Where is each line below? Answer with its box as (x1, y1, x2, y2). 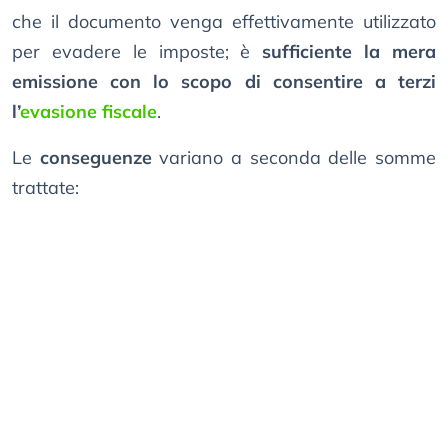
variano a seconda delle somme (151, 146, 437, 170)
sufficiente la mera (262, 40, 437, 64)
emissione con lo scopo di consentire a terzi (12, 70, 436, 94)
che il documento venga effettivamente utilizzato (12, 10, 436, 34)
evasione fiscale (20, 100, 157, 124)
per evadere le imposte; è (12, 40, 263, 64)
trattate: (12, 176, 79, 200)
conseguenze (39, 146, 152, 170)
